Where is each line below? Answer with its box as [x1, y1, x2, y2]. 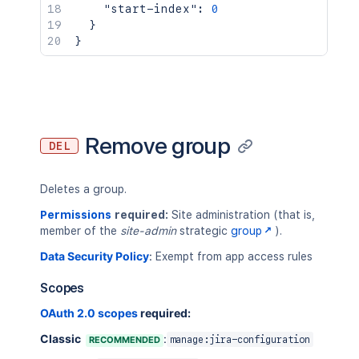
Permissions [40, 208, 111, 221]
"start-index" [103, 2, 197, 15]
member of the [40, 224, 120, 237]
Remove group [85, 131, 231, 159]
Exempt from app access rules [155, 250, 313, 263]
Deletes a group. [40, 183, 127, 196]
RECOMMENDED [89, 334, 160, 345]
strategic [176, 224, 231, 237]
